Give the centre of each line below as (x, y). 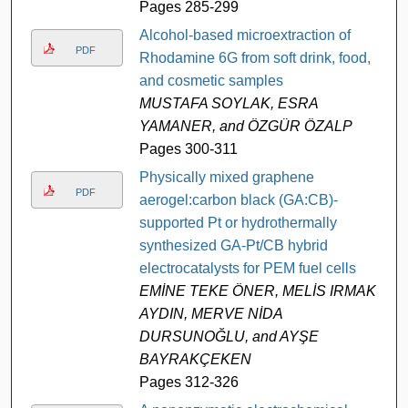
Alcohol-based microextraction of (245, 35)
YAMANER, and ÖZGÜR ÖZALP (245, 126)
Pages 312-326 (189, 382)
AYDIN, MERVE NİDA (210, 313)
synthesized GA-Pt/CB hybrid (233, 245)
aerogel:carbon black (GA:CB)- (238, 199)
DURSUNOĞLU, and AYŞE (229, 336)
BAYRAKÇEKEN (195, 359)
